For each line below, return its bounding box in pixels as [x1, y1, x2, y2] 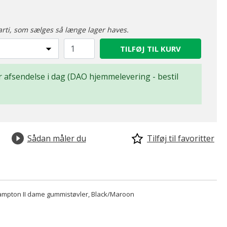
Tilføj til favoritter [147, 133, 214, 144]
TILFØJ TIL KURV [120, 44, 181, 54]
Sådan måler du [27, 133, 86, 144]
